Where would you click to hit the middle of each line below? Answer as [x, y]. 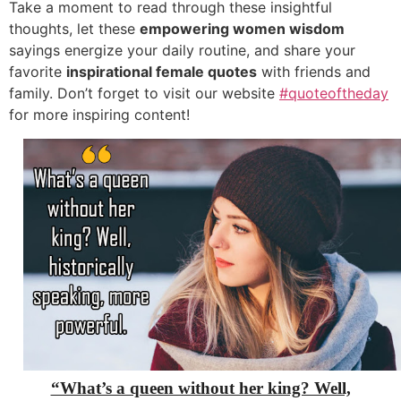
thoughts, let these [74, 29]
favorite [38, 72]
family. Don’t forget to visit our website [144, 94]
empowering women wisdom [242, 29]
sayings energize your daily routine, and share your [182, 51]
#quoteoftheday [334, 94]
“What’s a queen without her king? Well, [200, 388]
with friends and [314, 72]
